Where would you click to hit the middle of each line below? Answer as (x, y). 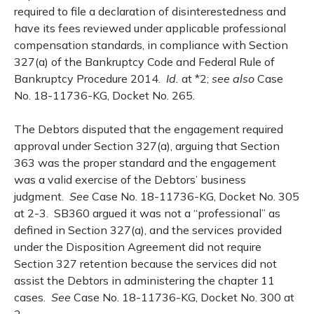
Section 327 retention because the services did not (145, 264)
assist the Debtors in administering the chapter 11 (144, 280)
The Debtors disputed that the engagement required (149, 129)
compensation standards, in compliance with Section (151, 45)
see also (233, 78)
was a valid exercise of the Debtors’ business (130, 179)
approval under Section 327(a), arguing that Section (147, 146)
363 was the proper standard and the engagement (145, 163)
